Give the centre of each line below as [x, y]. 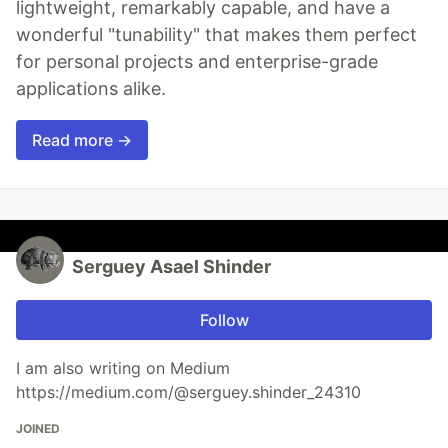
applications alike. [91, 88]
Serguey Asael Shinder [171, 266]
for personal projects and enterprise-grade [197, 61]
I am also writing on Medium [123, 367]
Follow [224, 319]
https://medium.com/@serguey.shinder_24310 [188, 391]
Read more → [82, 139]
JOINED [38, 428]
